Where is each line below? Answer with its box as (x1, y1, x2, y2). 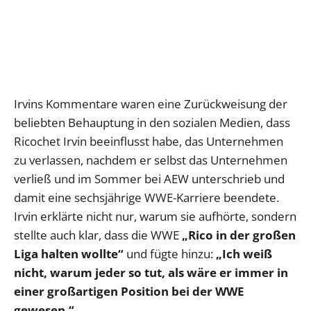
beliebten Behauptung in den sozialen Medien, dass (14, 115, 290, 131)
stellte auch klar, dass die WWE (14, 227, 182, 244)
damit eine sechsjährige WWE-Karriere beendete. (14, 190, 279, 206)
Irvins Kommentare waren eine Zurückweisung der (14, 96, 287, 112)
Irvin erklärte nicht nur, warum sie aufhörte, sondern (14, 208, 296, 225)
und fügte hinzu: (124, 246, 216, 262)
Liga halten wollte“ (14, 246, 124, 262)
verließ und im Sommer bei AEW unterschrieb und (14, 171, 285, 187)
